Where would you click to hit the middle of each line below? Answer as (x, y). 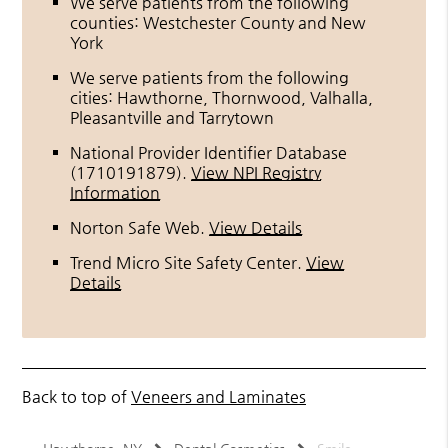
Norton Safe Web (135, 227)
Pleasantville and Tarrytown (172, 117)
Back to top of (77, 396)
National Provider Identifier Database (209, 152)
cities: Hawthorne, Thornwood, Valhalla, (222, 97)
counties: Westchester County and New (218, 22)
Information (115, 192)
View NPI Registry (256, 172)
